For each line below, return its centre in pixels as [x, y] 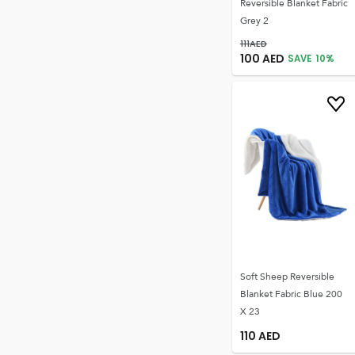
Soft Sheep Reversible [287, 277]
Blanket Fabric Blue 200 [291, 294]
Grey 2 [254, 21]
